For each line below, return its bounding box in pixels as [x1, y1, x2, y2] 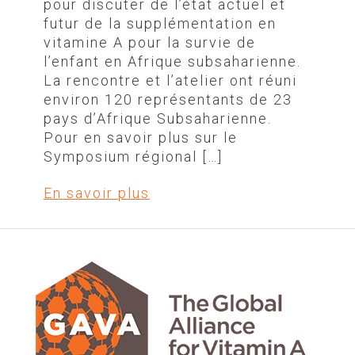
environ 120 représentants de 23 [44, 90, 292, 108]
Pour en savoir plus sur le [44, 128, 238, 146]
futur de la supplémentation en [44, 14, 277, 32]
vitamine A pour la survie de [44, 33, 256, 51]
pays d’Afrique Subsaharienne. [44, 109, 272, 127]
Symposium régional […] [44, 147, 223, 165]
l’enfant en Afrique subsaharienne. [44, 52, 301, 70]
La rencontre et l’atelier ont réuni [44, 71, 297, 89]
